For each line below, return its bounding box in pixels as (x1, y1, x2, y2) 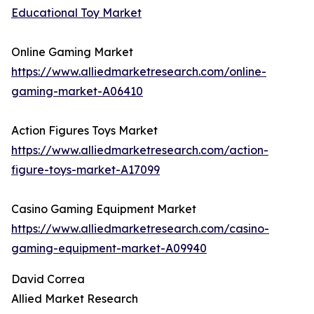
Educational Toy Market (11, 6, 142, 20)
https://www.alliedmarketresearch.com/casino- (11, 221, 269, 236)
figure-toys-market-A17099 (11, 163, 160, 177)
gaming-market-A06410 (11, 84, 143, 99)
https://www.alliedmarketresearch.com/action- (11, 143, 268, 158)
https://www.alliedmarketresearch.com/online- (11, 64, 266, 79)
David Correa (11, 272, 85, 287)
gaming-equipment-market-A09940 (11, 241, 207, 256)
